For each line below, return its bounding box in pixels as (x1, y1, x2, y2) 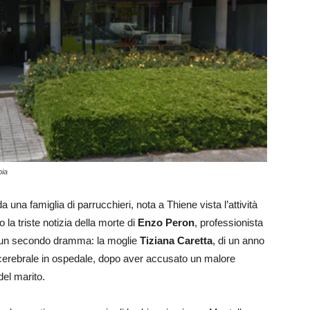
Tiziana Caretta (140, 235, 212, 247)
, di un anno (212, 235, 264, 247)
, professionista (194, 217, 263, 229)
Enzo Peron (138, 217, 194, 229)
